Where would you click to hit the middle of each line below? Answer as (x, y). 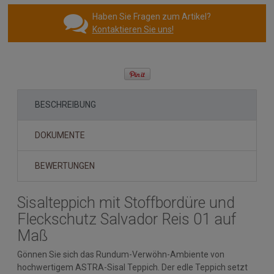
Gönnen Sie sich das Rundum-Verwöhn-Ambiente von (121, 255)
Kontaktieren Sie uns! (133, 29)
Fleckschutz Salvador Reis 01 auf (127, 220)
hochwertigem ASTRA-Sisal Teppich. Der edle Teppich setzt (132, 268)
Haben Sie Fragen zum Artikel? (151, 16)
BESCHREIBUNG (65, 105)
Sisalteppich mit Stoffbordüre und (126, 203)
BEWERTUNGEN (65, 166)
